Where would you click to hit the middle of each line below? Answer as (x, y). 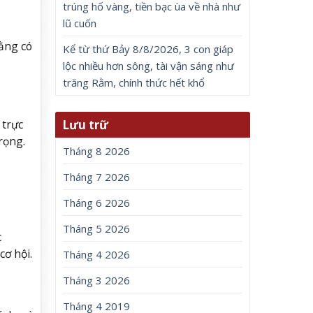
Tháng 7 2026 (97, 177)
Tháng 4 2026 (97, 255)
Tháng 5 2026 (97, 229)
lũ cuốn (80, 23)
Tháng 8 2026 (97, 151)
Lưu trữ (86, 125)
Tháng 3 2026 (97, 281)
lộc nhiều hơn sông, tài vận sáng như (149, 66)
